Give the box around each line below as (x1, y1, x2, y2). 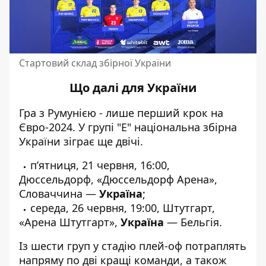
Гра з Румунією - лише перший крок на (19, 106, 223, 121)
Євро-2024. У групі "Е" (19, 120, 134, 135)
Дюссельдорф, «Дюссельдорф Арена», (19, 172, 217, 187)
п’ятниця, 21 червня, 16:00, (30, 158, 170, 173)
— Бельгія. (164, 215, 222, 230)
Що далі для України (69, 80, 197, 96)
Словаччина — (19, 186, 99, 201)
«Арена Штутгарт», (19, 215, 121, 230)
